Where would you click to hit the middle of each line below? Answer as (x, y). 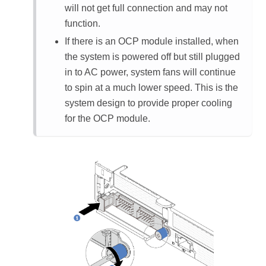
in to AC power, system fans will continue (150, 72)
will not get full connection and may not (146, 8)
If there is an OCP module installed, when (152, 41)
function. (83, 23)
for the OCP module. (107, 118)
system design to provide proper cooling (148, 103)
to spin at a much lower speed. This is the (151, 88)
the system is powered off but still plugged (152, 57)
